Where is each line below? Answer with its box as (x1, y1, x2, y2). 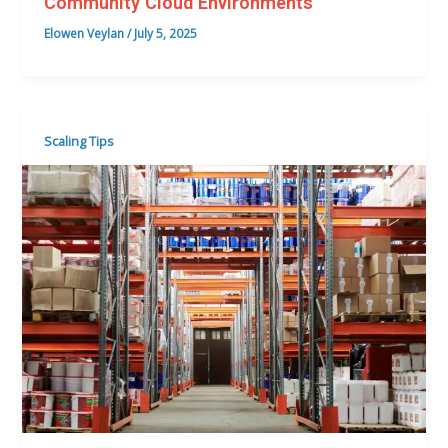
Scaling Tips (44, 131, 115, 150)
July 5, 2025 (134, 25, 198, 42)
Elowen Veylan (44, 25, 128, 42)
